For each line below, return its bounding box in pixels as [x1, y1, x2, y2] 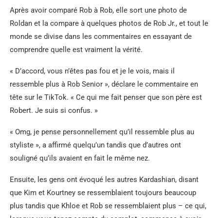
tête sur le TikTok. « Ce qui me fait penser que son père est [10, 93, 202, 102]
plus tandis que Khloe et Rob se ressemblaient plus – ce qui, [10, 201, 206, 211]
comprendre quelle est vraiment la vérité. [10, 45, 143, 54]
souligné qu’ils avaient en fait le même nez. [10, 154, 150, 163]
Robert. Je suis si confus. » [10, 106, 98, 115]
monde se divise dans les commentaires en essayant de [10, 32, 192, 41]
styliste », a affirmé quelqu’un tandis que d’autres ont [10, 141, 181, 150]
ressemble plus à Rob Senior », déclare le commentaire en [10, 80, 198, 89]
